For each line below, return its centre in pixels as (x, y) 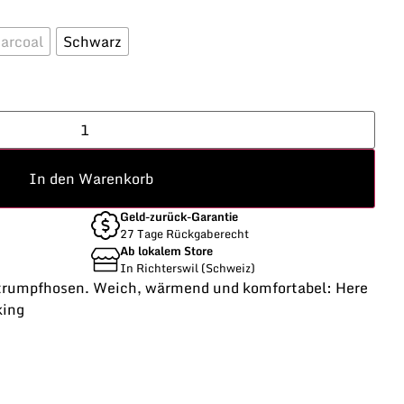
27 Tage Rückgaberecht (184, 234)
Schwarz (92, 41)
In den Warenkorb (91, 179)
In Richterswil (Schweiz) (188, 268)
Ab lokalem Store (166, 251)
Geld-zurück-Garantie (179, 217)
